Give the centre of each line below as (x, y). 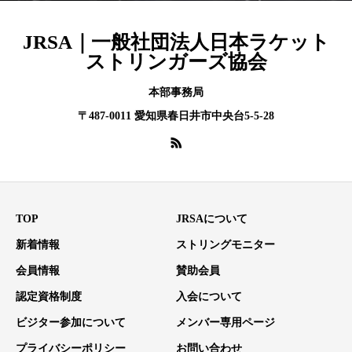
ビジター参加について (71, 322)
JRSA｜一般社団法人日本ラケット (176, 42)
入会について (209, 296)
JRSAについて (212, 218)
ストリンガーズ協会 (176, 62)
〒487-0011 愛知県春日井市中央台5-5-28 (176, 116)
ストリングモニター (225, 244)
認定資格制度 (49, 296)
